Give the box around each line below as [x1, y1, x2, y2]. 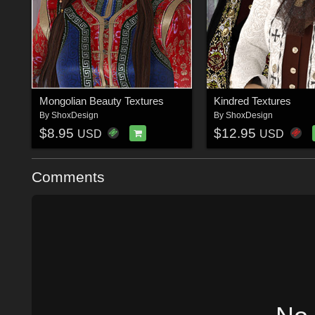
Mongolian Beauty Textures [39, 94, 164, 107]
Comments [32, 169, 105, 186]
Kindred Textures [214, 94, 292, 107]
